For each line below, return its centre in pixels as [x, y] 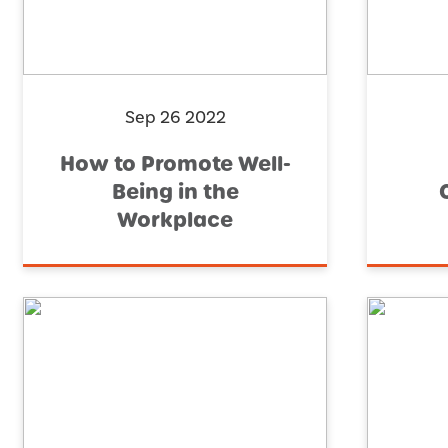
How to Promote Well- [175, 164]
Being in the [175, 192]
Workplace [175, 220]
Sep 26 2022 [175, 118]
